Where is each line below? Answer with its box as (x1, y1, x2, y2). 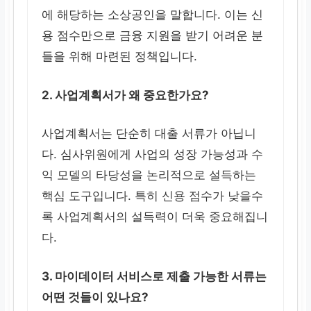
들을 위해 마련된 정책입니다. (42, 49, 198, 64)
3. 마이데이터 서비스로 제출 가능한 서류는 (42, 269, 267, 283)
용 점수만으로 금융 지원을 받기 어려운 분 (42, 28, 264, 43)
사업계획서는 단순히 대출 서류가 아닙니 (42, 126, 257, 141)
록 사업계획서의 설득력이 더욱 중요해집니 (42, 210, 269, 224)
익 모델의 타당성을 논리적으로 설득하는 (42, 168, 257, 183)
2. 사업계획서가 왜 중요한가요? (42, 87, 210, 102)
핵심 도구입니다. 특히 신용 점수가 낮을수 (42, 189, 264, 203)
